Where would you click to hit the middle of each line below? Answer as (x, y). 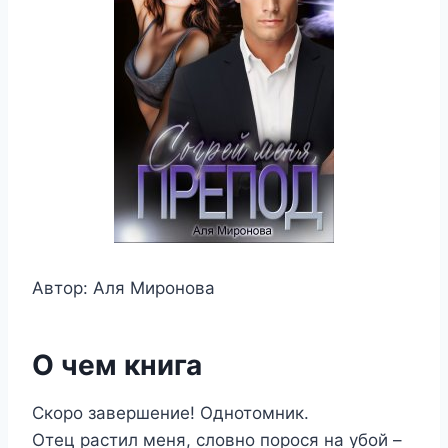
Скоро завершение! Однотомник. (173, 413)
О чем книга (117, 365)
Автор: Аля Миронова (123, 288)
